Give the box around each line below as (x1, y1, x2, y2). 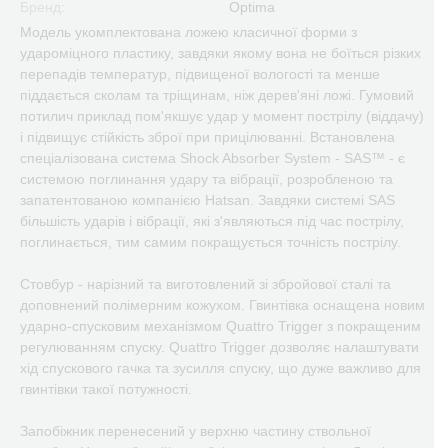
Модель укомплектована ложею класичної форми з (20, 24, 357, 40)
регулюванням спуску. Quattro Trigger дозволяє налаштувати (20, 339, 419, 355)
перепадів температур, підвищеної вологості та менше (20, 66, 380, 82)
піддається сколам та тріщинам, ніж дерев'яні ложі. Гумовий (20, 87, 414, 103)
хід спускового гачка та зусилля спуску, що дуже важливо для (20, 360, 421, 376)
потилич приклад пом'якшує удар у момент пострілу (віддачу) (20, 108, 424, 124)
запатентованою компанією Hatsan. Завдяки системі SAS (20, 192, 395, 208)
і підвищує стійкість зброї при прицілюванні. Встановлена (20, 129, 395, 145)
